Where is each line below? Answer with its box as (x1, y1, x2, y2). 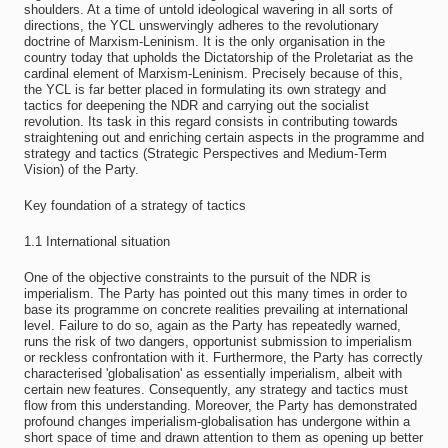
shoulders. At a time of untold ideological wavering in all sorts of (23, 2, 393, 17)
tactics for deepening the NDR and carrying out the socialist (23, 98, 369, 113)
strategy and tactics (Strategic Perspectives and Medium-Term (23, 146, 387, 161)
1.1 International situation (23, 234, 170, 249)
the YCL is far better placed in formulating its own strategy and (23, 82, 386, 97)
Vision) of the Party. (23, 162, 139, 177)
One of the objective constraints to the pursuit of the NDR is (23, 270, 371, 285)
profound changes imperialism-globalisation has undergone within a (23, 414, 410, 429)
